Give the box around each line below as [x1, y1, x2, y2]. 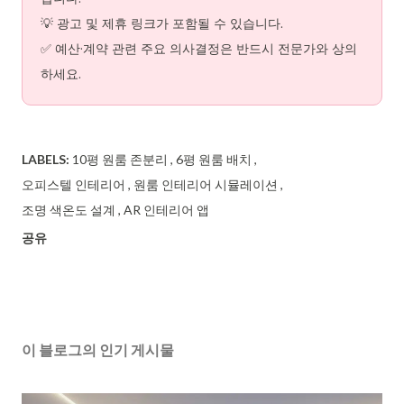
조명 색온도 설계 [22, 202, 118, 218]
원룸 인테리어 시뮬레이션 [133, 177, 280, 193]
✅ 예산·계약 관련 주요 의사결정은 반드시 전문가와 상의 [41, 41, 357, 58]
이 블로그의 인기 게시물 [22, 341, 174, 359]
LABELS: [22, 151, 69, 168]
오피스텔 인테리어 [22, 177, 128, 193]
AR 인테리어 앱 [124, 202, 209, 218]
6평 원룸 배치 [176, 151, 254, 168]
